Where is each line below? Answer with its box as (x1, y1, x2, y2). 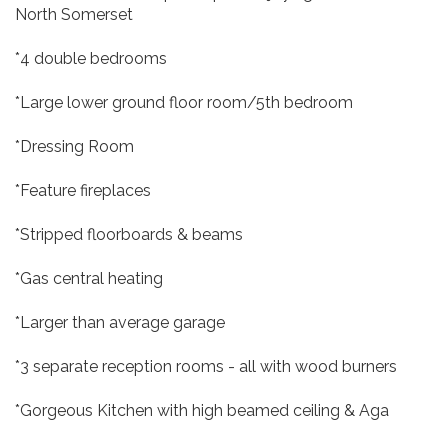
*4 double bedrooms (15, 49, 167, 68)
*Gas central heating (15, 269, 163, 288)
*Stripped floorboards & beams (15, 225, 243, 244)
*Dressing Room (15, 137, 134, 156)
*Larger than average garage (15, 313, 225, 332)
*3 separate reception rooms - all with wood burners (15, 357, 397, 376)
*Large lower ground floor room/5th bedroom (15, 93, 353, 112)
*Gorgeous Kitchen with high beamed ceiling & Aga (15, 401, 389, 420)
